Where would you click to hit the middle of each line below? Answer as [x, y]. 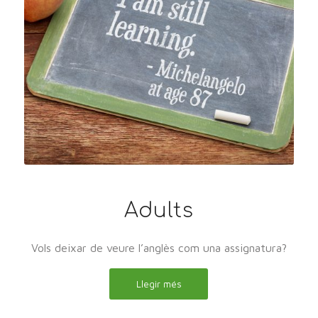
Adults [159, 211]
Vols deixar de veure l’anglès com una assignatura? [159, 247]
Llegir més [159, 284]
